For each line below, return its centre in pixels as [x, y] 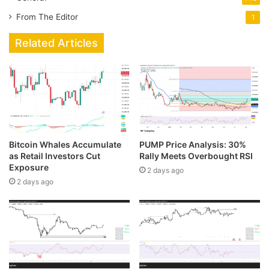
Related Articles [56, 43]
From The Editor [47, 17]
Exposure [29, 168]
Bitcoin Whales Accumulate [65, 145]
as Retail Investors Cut [55, 156]
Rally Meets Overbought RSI [196, 156]
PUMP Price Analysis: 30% [193, 145]
